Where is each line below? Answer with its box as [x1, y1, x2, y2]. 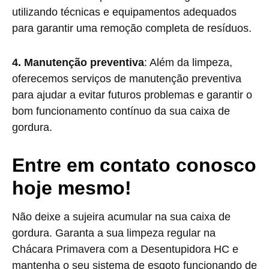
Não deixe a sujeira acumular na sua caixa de [12, 211, 231, 223]
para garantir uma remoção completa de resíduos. [12, 22, 252, 34]
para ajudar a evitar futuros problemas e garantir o [12, 89, 252, 101]
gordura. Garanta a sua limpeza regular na [12, 227, 216, 239]
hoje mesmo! [12, 177, 131, 199]
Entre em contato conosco [12, 154, 256, 176]
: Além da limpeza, [144, 56, 232, 68]
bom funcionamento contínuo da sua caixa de [12, 105, 230, 117]
